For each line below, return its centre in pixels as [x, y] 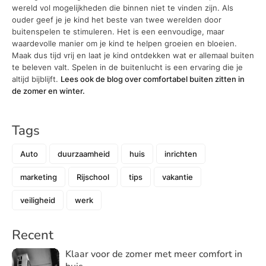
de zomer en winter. [48, 91]
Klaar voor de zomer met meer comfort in [153, 254]
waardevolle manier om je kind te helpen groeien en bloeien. [124, 44]
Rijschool [93, 177]
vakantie [178, 177]
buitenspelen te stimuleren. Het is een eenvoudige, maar [118, 32]
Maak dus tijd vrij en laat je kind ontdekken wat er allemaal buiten [133, 56]
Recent [33, 235]
